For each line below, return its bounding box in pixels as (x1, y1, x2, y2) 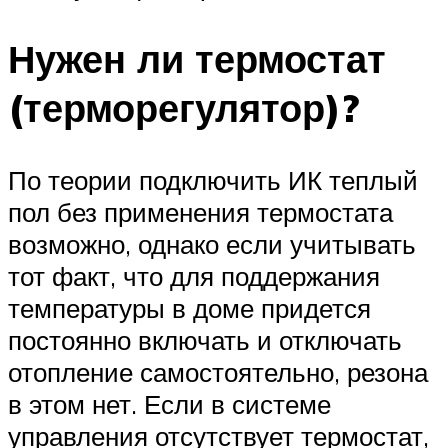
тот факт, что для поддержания (8, 259, 380, 292)
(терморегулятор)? (8, 82, 359, 132)
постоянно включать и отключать (8, 323, 402, 356)
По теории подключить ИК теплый (8, 163, 418, 196)
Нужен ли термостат (8, 33, 386, 83)
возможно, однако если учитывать (8, 227, 416, 260)
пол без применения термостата (8, 195, 393, 228)
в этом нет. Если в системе (8, 387, 331, 420)
